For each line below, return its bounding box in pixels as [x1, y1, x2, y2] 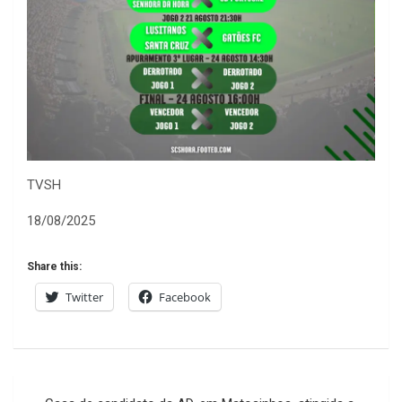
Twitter [66, 289, 103, 306]
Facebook [159, 289, 211, 306]
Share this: [27, 260, 82, 274]
